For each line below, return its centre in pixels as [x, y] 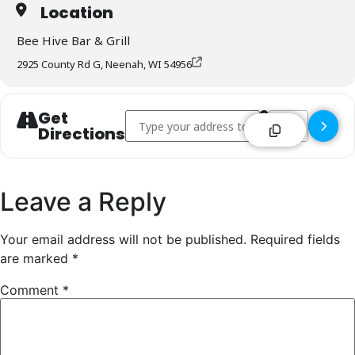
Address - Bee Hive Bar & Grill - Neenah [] [231, 115]
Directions [82, 134]
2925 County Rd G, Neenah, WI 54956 [104, 64]
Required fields [295, 239]
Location [77, 13]
